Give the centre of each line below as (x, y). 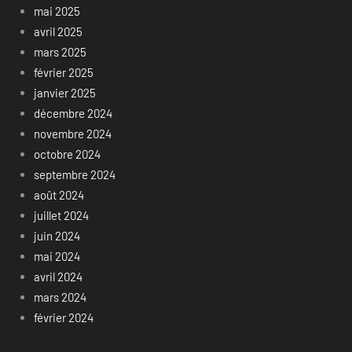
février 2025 (63, 73)
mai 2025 (57, 11)
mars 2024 (60, 297)
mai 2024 (57, 257)
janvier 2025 (64, 93)
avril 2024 (58, 277)
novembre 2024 (72, 134)
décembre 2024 (73, 114)
